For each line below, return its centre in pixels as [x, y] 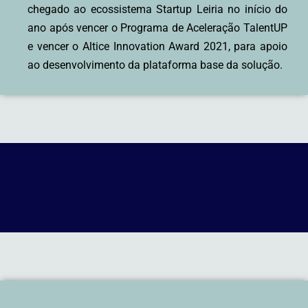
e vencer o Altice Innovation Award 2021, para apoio [157, 46]
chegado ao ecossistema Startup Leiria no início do [157, 9]
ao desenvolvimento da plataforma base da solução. [155, 65]
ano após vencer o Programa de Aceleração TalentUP [157, 27]
